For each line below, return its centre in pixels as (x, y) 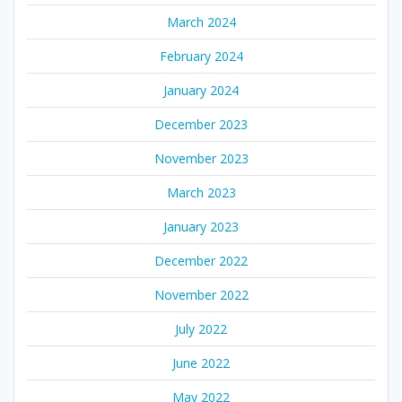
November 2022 (201, 294)
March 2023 (201, 192)
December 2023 (201, 124)
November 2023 (201, 158)
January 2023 (201, 226)
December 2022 (201, 260)
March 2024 (201, 22)
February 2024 (201, 56)
